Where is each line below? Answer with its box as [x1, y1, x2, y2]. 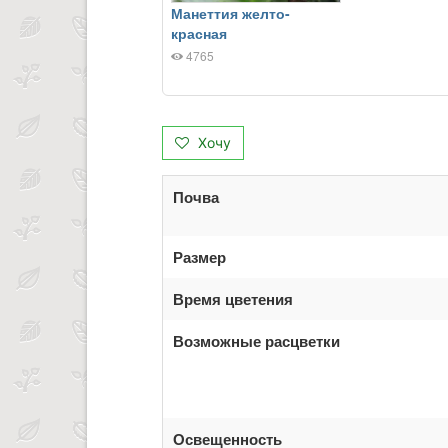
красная [171, 23, 227, 44]
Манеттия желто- [171, 3, 290, 24]
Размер [173, 246, 226, 269]
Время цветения [173, 288, 293, 311]
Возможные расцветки [173, 330, 340, 353]
